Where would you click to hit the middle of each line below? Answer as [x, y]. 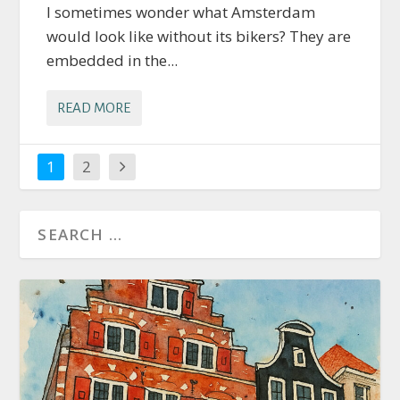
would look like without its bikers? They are [199, 37]
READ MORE [94, 108]
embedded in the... [112, 61]
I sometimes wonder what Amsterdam [181, 12]
